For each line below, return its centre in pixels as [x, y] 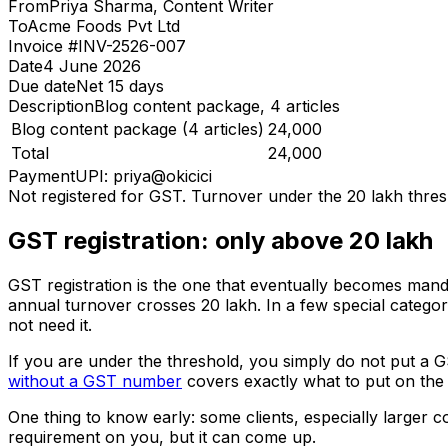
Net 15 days [120, 86]
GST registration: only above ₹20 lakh [220, 241]
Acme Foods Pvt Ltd [103, 26]
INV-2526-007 [132, 46]
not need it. [50, 324]
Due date [42, 86]
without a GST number [95, 380]
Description [51, 106]
